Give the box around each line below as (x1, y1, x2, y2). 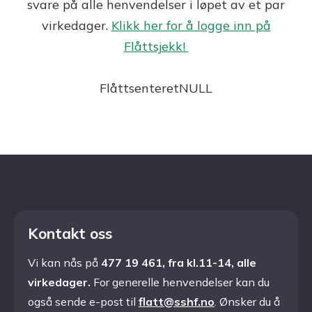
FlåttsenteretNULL (100, 80, 212, 96)
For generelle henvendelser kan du (93, 275, 270, 289)
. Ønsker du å (214, 295, 280, 309)
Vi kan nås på (28, 256, 98, 270)
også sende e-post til (28, 295, 139, 309)
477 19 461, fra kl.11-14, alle (98, 256, 256, 270)
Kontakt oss (28, 224, 112, 242)
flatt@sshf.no (139, 295, 214, 309)
